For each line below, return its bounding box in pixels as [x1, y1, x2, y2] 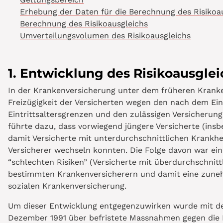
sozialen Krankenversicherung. [8, 181, 126, 191]
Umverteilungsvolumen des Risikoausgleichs [20, 31, 191, 41]
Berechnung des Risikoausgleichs [20, 19, 148, 29]
